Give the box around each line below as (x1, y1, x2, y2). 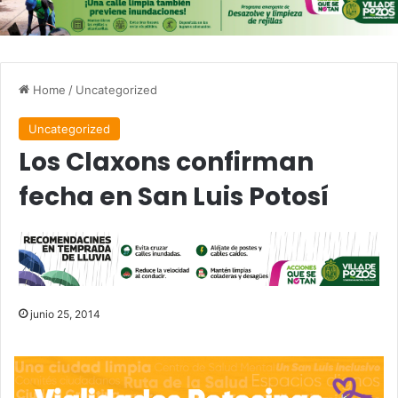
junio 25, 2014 (30, 306, 100, 321)
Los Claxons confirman (19, 145, 314, 180)
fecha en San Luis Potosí (19, 179, 329, 215)
